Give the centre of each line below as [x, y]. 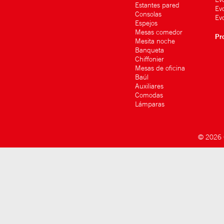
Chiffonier [149, 59]
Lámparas [150, 104]
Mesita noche [155, 41]
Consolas [148, 14]
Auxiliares [149, 86]
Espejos [146, 23]
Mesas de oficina [160, 68]
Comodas [149, 95]
